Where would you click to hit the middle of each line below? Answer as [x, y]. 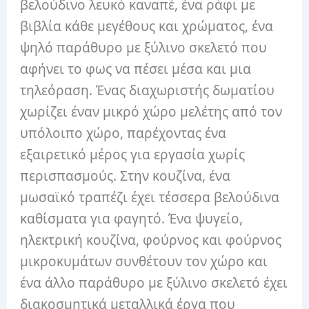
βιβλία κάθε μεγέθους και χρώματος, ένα [147, 26]
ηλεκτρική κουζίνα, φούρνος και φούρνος [151, 240]
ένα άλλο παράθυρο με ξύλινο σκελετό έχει [154, 282]
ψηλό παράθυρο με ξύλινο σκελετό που [144, 47]
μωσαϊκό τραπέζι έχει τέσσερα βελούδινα [150, 197]
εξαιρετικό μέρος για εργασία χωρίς [133, 154]
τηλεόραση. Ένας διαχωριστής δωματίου [148, 90]
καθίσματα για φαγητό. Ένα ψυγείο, [132, 218]
